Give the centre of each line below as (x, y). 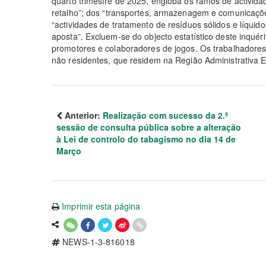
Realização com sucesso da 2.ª (165, 115)
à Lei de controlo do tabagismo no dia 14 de (146, 139)
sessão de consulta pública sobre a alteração (149, 127)
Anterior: (83, 115)
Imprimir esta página (101, 206)
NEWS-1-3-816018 (97, 242)
